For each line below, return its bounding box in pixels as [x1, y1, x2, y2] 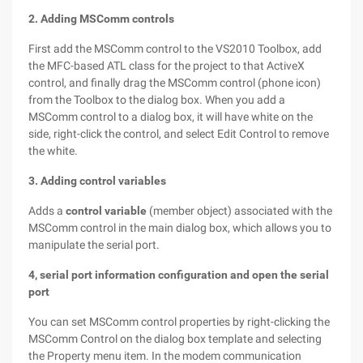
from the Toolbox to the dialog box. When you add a [28, 93, 285, 106]
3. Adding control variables [28, 174, 166, 187]
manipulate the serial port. [28, 238, 160, 251]
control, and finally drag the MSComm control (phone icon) [28, 76, 321, 89]
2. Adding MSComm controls [28, 12, 174, 25]
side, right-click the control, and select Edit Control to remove [28, 127, 329, 140]
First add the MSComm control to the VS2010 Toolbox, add [28, 42, 322, 55]
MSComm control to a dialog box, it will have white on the [28, 110, 313, 123]
